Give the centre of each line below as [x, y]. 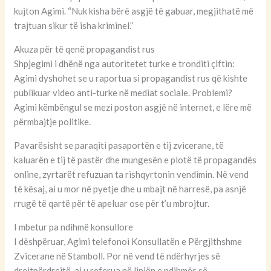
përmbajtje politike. [53, 122]
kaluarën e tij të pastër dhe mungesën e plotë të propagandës [135, 160]
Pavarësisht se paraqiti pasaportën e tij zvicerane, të [119, 145]
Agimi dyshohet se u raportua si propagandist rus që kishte [131, 78]
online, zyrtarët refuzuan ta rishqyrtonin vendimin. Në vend [132, 175]
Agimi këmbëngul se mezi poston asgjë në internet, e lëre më [133, 107]
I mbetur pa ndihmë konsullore [74, 227]
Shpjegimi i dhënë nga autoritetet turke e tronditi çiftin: [125, 64]
